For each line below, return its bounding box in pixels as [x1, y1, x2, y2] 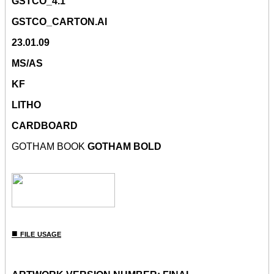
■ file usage [12, 228, 61, 239]
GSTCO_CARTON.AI [12, 17, 107, 28]
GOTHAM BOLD [87, 141, 161, 152]
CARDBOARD [12, 120, 78, 131]
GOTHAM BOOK [12, 141, 87, 152]
